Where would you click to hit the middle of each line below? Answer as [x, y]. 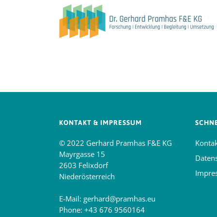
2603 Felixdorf [84, 165]
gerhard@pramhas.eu [119, 199]
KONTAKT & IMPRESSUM [101, 123]
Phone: [72, 210]
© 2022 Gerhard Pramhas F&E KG [116, 143]
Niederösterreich [87, 176]
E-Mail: [71, 199]
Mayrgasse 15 [82, 154]
